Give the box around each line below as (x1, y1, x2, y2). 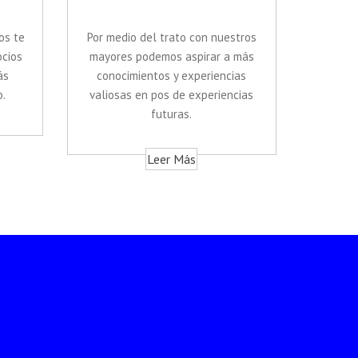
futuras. (151, 106, 193, 122)
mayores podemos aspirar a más (89, 49, 254, 65)
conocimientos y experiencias (97, 68, 247, 84)
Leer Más (147, 151, 197, 168)
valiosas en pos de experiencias (89, 87, 254, 103)
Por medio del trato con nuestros (86, 30, 257, 46)
